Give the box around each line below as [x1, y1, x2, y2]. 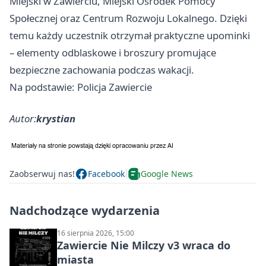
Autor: [9, 111, 36, 125]
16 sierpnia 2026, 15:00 [57, 227, 134, 238]
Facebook [88, 168, 125, 180]
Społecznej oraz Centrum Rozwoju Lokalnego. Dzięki [9, 11, 247, 25]
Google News [141, 168, 193, 180]
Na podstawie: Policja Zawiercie [9, 80, 152, 94]
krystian [36, 111, 75, 125]
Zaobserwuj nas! [9, 168, 75, 180]
